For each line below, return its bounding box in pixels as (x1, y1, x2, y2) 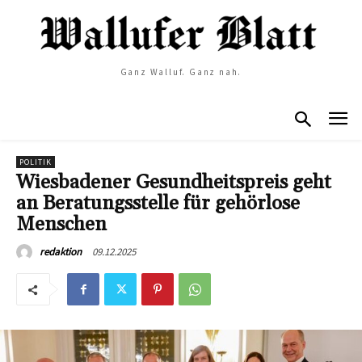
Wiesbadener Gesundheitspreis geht (16, 170, 331, 196)
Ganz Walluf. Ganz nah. (120, 65, 242, 78)
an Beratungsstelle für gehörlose (16, 192, 300, 217)
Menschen (16, 213, 107, 238)
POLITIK (19, 157, 52, 168)
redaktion (40, 245, 82, 259)
